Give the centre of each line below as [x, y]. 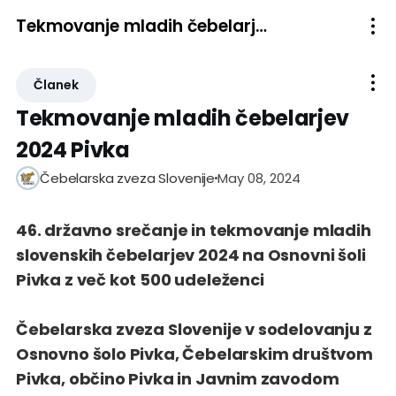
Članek [56, 85]
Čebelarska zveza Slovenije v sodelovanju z [194, 329]
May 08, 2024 [259, 178]
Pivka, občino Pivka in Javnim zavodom [178, 379]
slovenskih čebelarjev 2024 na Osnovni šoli [191, 255]
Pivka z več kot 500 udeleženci [140, 280]
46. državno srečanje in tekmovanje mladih [194, 230]
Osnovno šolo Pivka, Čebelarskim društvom [194, 354]
